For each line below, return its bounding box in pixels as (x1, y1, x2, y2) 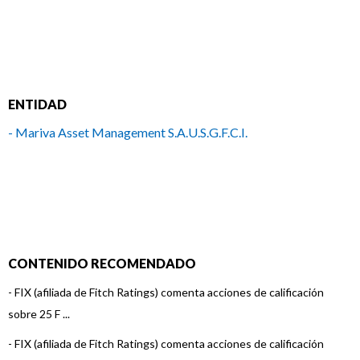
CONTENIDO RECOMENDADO (8, 256, 196, 271)
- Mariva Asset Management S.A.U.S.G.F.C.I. (8, 125, 247, 140)
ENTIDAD (8, 96, 67, 112)
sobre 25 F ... (8, 307, 70, 321)
